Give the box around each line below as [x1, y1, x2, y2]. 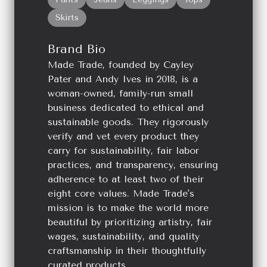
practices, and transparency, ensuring [48, 159, 218, 170]
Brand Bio [48, 42, 105, 56]
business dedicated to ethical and [48, 101, 204, 113]
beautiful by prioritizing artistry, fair [48, 216, 212, 228]
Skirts [55, 12, 79, 23]
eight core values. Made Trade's [48, 187, 194, 199]
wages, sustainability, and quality [48, 230, 200, 242]
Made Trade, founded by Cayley [48, 58, 194, 70]
